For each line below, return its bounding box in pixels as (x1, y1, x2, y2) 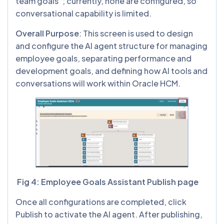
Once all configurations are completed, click (15, 196, 186, 207)
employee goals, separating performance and (15, 52, 191, 63)
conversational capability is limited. (15, 7, 153, 18)
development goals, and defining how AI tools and (15, 65, 207, 76)
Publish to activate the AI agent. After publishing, (15, 209, 202, 219)
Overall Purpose (15, 27, 79, 38)
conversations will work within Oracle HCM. (15, 77, 182, 88)
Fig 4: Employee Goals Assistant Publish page (15, 176, 198, 187)
